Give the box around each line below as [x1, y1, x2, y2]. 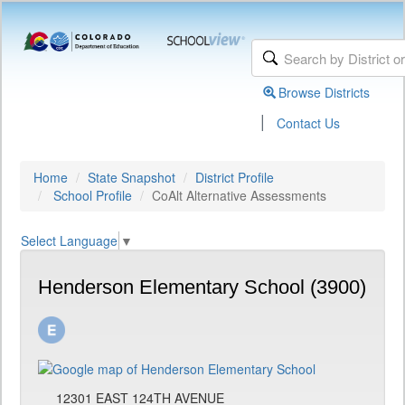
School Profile [53, 186, 132, 204]
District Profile [195, 168, 274, 186]
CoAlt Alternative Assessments [152, 186, 326, 204]
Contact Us [277, 114, 341, 132]
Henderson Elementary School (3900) [38, 276, 366, 299]
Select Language [21, 231, 118, 250]
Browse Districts [278, 83, 371, 101]
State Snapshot [88, 168, 175, 186]
